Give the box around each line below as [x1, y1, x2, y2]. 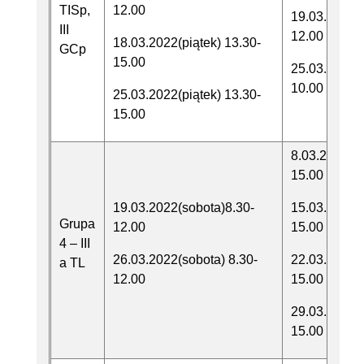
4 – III [59, 236, 90, 251]
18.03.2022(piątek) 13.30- [113, 36, 261, 50]
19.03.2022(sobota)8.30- [113, 201, 254, 215]
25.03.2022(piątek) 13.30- [113, 88, 261, 102]
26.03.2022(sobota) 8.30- [113, 253, 258, 267]
